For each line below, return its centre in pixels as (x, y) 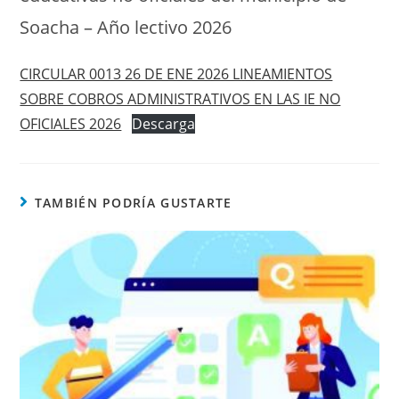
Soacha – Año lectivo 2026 (126, 28)
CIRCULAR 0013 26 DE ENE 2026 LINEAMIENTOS (176, 74)
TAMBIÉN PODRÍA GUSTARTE (133, 203)
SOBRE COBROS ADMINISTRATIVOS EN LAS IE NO (180, 99)
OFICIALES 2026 (71, 124)
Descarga (164, 124)
